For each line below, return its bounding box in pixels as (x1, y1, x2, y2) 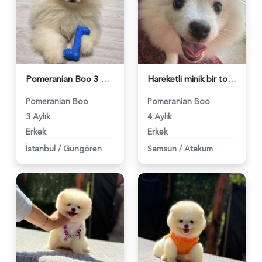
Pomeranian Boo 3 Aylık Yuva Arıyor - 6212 (101, 73, 109, 85)
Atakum (184, 143, 213, 154)
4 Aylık (147, 111, 172, 122)
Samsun (147, 143, 177, 154)
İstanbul (26, 143, 56, 154)
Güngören (63, 143, 102, 154)
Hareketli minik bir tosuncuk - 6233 (227, 73, 236, 85)
